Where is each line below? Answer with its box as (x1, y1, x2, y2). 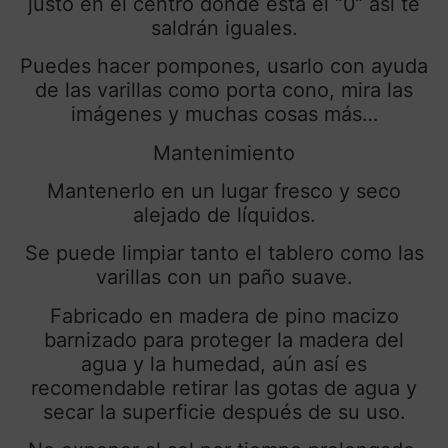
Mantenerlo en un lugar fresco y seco (47, 179, 401, 203)
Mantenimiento (153, 140, 295, 165)
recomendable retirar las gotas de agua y (31, 375, 417, 400)
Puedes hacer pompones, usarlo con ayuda (20, 54, 428, 79)
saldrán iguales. (150, 15, 298, 40)
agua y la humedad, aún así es (81, 351, 367, 376)
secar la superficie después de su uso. (42, 399, 406, 424)
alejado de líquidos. (132, 203, 316, 227)
